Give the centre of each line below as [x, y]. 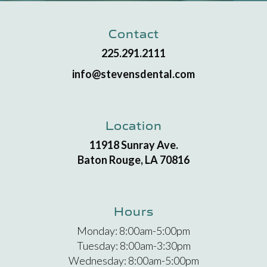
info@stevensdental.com [133, 74]
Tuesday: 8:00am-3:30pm [133, 246]
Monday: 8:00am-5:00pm [133, 231]
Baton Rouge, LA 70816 [133, 160]
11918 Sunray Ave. [133, 145]
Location [133, 125]
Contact [133, 33]
